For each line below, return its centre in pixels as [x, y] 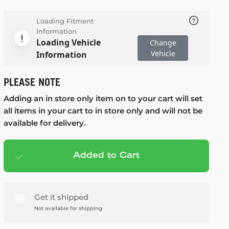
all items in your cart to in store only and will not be [103, 111]
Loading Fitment [65, 21]
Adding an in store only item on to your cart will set [103, 98]
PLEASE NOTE [32, 82]
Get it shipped [61, 197]
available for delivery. [44, 123]
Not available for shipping [68, 208]
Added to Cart [106, 156]
